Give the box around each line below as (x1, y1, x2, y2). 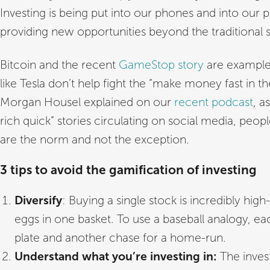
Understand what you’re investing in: (14, 250, 217, 263)
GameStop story (119, 58, 204, 72)
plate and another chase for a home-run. (14, 231, 226, 245)
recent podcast (174, 96, 253, 109)
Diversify (14, 193, 62, 207)
